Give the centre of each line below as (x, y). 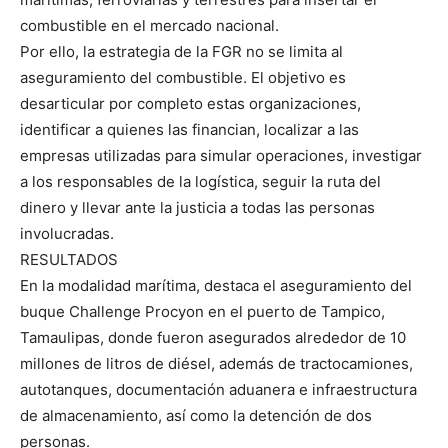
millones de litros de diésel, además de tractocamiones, (216, 364)
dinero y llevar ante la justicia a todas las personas (197, 208)
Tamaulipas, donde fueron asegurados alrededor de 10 (213, 338)
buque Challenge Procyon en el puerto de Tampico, (202, 312)
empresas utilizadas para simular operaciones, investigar (221, 156)
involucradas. (67, 234)
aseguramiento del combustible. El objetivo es (183, 78)
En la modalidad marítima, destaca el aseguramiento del (216, 286)
